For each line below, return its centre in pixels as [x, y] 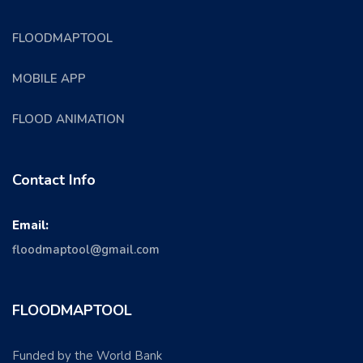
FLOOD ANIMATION [68, 119]
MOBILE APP [49, 78]
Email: [30, 225]
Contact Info [54, 179]
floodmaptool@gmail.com [86, 249]
